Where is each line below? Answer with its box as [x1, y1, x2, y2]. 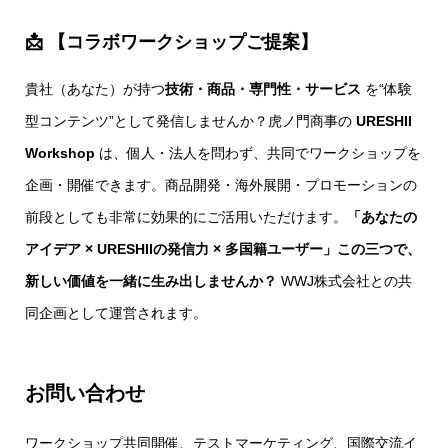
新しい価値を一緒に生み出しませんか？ [25, 273, 277, 289]
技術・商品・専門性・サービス [165, 81, 361, 97]
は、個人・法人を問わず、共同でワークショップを [95, 145, 421, 161]
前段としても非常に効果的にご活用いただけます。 [25, 209, 347, 225]
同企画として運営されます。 [25, 305, 207, 321]
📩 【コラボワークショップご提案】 [25, 32, 318, 52]
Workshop [25, 145, 95, 161]
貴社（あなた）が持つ [25, 81, 165, 97]
